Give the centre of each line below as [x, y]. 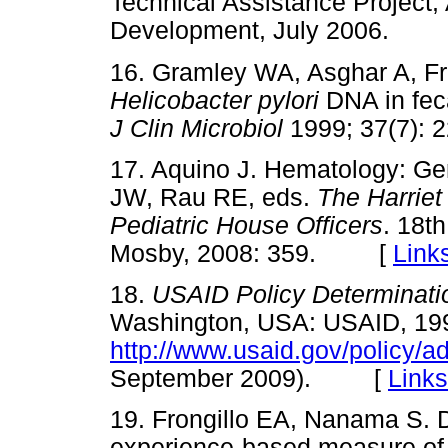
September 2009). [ [249, 378]
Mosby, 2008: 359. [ [251, 253]
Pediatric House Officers [246, 225]
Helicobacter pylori [218, 100]
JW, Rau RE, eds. [213, 197]
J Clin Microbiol [200, 128]
